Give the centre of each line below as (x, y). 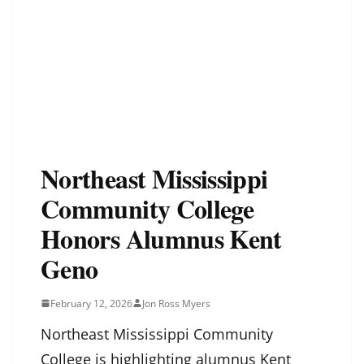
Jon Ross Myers (176, 303)
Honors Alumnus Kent (161, 238)
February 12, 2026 (91, 303)
